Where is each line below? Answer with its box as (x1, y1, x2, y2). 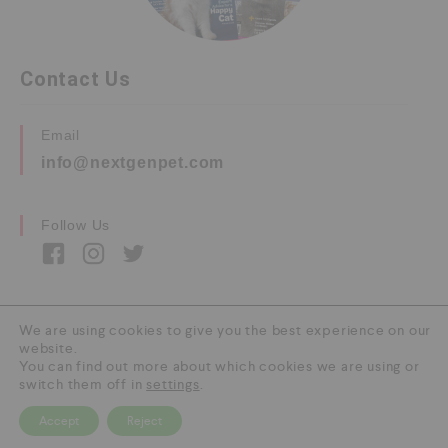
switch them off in (19, 375, 147, 393)
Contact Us (20, 67, 131, 91)
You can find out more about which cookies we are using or (19, 357, 420, 375)
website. (19, 339, 78, 357)
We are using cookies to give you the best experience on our (19, 321, 432, 339)
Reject (127, 413, 162, 429)
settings (146, 375, 200, 393)
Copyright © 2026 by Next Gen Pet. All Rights (49, 343, 399, 360)
